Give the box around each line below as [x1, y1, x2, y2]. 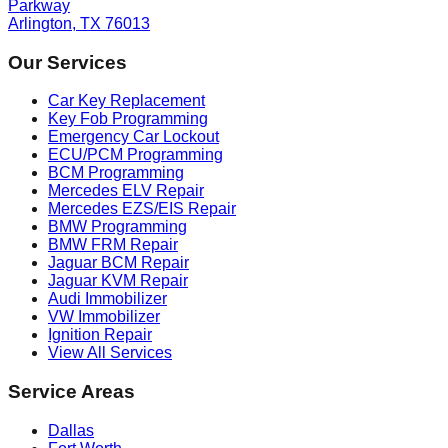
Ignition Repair [48, 326, 152, 344]
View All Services [48, 344, 172, 362]
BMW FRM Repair [48, 236, 178, 254]
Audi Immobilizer [48, 290, 167, 308]
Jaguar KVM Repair [48, 272, 188, 290]
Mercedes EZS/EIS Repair [48, 200, 236, 218]
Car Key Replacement [48, 92, 205, 110]
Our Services [8, 51, 127, 73]
